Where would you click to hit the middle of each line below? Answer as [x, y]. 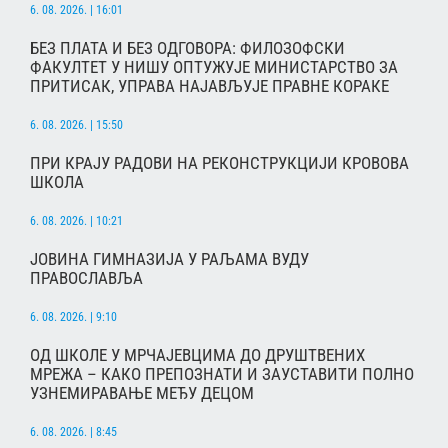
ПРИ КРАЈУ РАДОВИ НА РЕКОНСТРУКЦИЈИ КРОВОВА [219, 163]
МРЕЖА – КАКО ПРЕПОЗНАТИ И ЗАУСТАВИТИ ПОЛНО [222, 374]
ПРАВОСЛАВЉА [86, 278]
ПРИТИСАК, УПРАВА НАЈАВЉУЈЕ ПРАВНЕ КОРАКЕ [209, 86]
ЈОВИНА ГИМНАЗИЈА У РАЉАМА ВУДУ [169, 259]
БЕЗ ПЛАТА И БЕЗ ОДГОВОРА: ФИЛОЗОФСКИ [187, 48]
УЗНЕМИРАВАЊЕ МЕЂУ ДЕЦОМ [142, 393]
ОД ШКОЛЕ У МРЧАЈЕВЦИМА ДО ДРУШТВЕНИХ [197, 355]
